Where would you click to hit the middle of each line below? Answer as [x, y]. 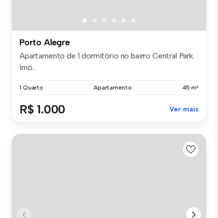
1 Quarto [32, 87]
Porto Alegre [45, 42]
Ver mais [184, 109]
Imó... [28, 67]
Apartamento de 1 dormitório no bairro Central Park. [107, 55]
